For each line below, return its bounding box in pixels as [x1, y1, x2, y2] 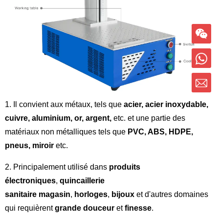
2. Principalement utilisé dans [5, 163, 107, 172]
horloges [74, 190, 108, 199]
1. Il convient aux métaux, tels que [5, 100, 124, 109]
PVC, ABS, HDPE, [128, 128, 193, 136]
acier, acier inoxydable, [124, 100, 208, 109]
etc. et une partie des [111, 114, 185, 123]
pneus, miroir [5, 141, 54, 150]
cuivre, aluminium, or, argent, [5, 114, 111, 123]
